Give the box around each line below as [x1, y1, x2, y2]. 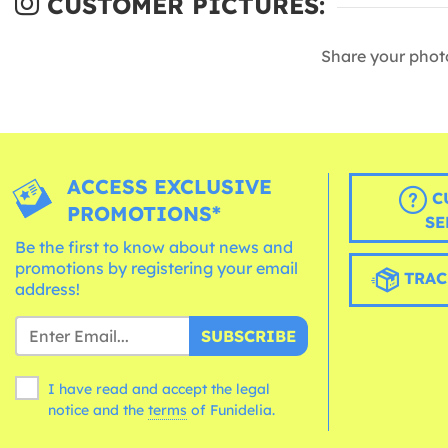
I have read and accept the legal [48, 380, 270, 399]
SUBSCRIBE [200, 326, 296, 347]
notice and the [48, 401, 148, 420]
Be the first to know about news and [15, 237, 293, 258]
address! [15, 279, 80, 300]
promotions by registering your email [15, 258, 298, 279]
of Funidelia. [191, 401, 275, 420]
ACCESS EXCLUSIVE [67, 174, 273, 200]
